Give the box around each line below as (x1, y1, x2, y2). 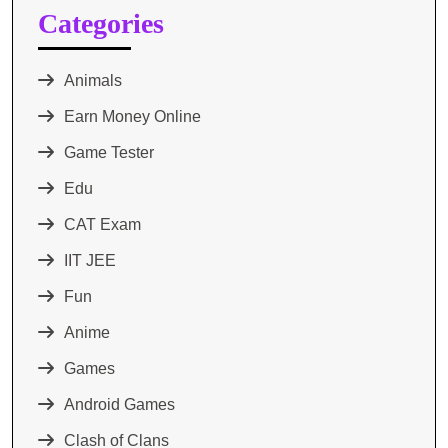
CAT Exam (64, 216, 141, 233)
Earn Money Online (64, 108, 201, 125)
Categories (38, 8, 164, 39)
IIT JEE (64, 252, 116, 269)
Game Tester (64, 144, 154, 161)
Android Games (64, 396, 175, 413)
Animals (64, 72, 122, 89)
